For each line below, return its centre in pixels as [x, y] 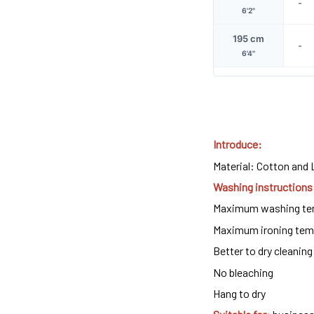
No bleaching [243, 272]
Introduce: [238, 144]
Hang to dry [239, 294]
